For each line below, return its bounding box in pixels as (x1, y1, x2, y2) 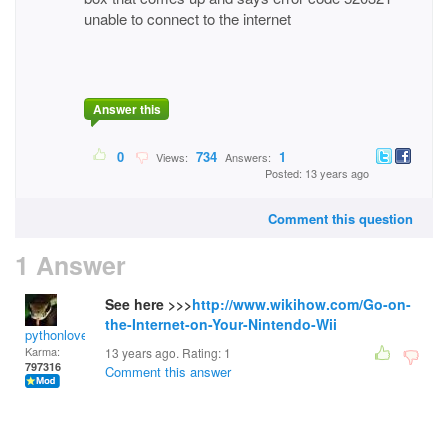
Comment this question (268, 209, 413, 228)
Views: (150, 149, 191, 166)
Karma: (25, 343, 60, 359)
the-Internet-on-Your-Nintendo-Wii (105, 314, 337, 334)
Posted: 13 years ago (265, 165, 369, 182)
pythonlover (25, 325, 92, 344)
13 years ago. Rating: (105, 344, 224, 361)
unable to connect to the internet (84, 8, 291, 29)
